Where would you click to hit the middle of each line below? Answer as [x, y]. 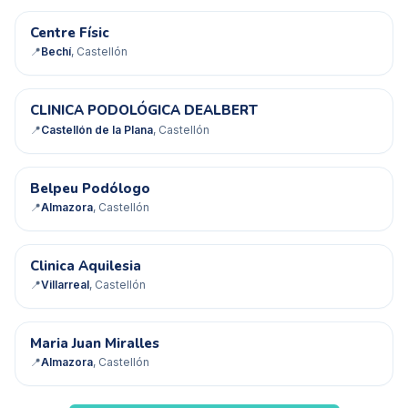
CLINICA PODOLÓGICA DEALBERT [144, 111]
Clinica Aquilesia [86, 265]
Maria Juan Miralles [95, 344]
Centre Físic [70, 33]
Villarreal [65, 285]
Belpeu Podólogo [90, 188]
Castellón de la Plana [97, 129]
